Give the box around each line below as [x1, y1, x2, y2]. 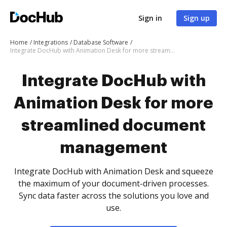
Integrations [33, 38, 68, 47]
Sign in [138, 13, 162, 23]
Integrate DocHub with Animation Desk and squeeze [14, 166, 213, 177]
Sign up [183, 13, 210, 23]
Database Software [73, 38, 128, 47]
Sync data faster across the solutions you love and [18, 190, 209, 201]
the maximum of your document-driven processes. [18, 178, 209, 189]
